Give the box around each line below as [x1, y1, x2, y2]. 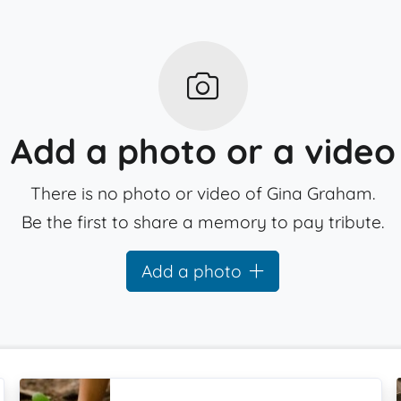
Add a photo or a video [10, 130, 396, 173]
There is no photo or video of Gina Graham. [30, 183, 376, 204]
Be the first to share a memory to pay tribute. [21, 211, 385, 233]
